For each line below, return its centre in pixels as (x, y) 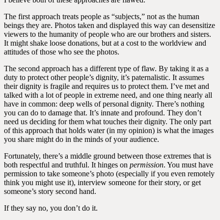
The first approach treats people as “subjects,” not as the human (102, 16)
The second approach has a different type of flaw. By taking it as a (106, 69)
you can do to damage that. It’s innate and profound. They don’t (103, 113)
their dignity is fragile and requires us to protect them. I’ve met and (107, 86)
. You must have (188, 165)
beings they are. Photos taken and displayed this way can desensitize (110, 25)
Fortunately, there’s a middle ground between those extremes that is (108, 156)
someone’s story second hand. (50, 191)
